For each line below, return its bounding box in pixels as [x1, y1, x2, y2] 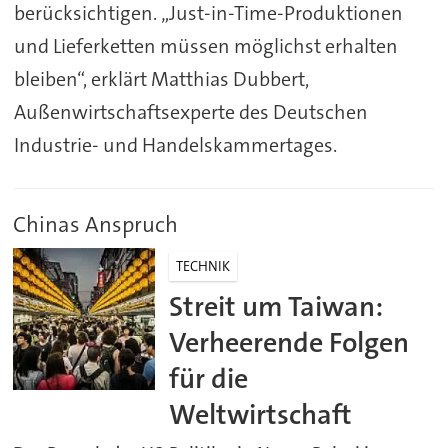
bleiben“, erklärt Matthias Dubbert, [13, 66, 309, 93]
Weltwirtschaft [169, 396, 353, 434]
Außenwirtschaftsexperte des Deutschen [13, 99, 368, 126]
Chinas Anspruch [13, 210, 179, 240]
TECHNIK [176, 257, 231, 276]
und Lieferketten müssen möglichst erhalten [13, 33, 398, 60]
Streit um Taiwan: [169, 288, 384, 326]
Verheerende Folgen [169, 324, 410, 362]
